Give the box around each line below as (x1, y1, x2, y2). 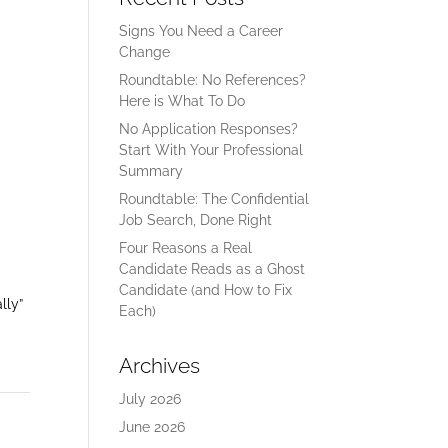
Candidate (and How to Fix (119, 282, 293, 298)
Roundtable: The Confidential (119, 191, 310, 207)
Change (119, 44, 171, 60)
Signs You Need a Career (119, 23, 284, 39)
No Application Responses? (119, 121, 299, 137)
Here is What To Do (119, 93, 246, 109)
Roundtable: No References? (119, 72, 307, 88)
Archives (119, 353, 201, 378)
